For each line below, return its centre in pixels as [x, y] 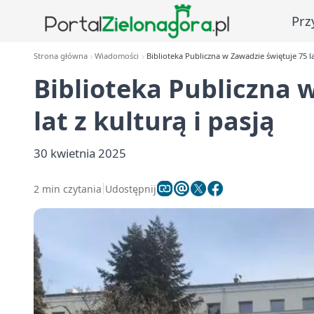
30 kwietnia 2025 [80, 153]
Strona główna [61, 56]
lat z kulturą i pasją [154, 121]
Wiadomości [117, 56]
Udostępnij [131, 189]
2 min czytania [68, 189]
